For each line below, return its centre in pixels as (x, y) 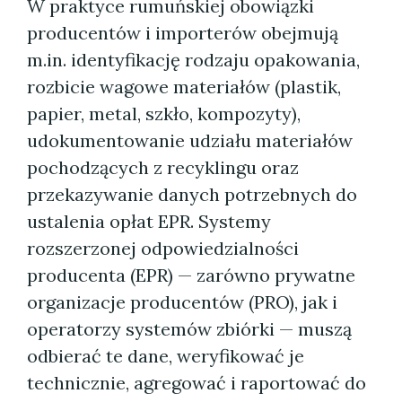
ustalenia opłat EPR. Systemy (149, 221)
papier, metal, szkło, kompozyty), (164, 114)
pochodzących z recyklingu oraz (163, 167)
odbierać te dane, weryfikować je (166, 356)
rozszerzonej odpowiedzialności (163, 248)
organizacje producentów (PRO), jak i (182, 302)
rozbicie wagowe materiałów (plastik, (184, 87)
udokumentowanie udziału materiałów (190, 140)
